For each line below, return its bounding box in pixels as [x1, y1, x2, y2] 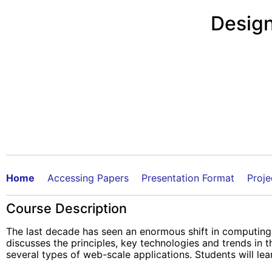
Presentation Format [141, 171, 234, 184]
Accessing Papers [47, 171, 129, 184]
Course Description [6, 200, 127, 216]
